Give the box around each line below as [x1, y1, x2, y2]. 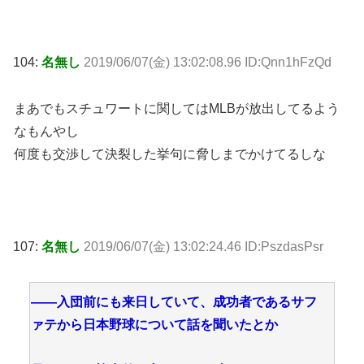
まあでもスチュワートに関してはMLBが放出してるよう [14, 102, 340, 116]
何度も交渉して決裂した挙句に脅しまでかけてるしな [14, 147, 326, 162]
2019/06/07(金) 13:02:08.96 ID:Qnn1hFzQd [84, 55, 331, 70]
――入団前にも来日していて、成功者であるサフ [31, 294, 317, 309]
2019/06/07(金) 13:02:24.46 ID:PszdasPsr [84, 239, 323, 253]
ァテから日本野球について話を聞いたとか [31, 317, 278, 331]
